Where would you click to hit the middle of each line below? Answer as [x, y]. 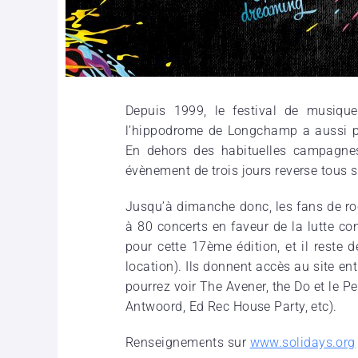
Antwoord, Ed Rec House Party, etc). [231, 306]
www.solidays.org [302, 342]
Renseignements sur [188, 342]
